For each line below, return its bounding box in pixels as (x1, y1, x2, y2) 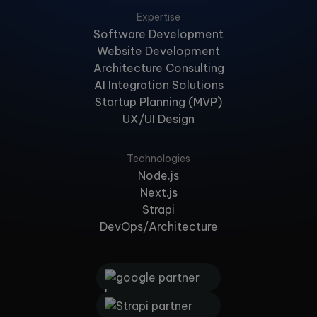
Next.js (139, 185, 178, 200)
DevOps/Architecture (99, 219, 218, 234)
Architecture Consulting (93, 61, 224, 76)
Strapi (142, 202, 175, 217)
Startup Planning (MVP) (95, 95, 222, 110)
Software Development (93, 27, 224, 42)
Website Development (97, 44, 220, 59)
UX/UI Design (122, 112, 195, 127)
